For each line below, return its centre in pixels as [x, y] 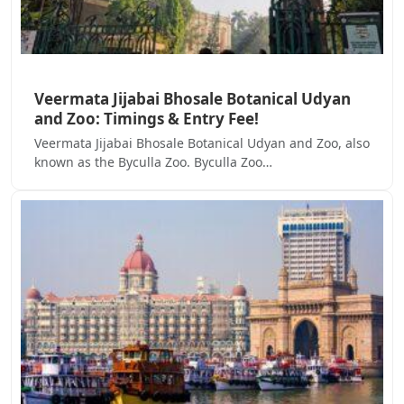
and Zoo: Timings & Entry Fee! [147, 119]
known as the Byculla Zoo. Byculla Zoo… [153, 162]
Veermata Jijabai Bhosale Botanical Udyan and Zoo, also [202, 143]
